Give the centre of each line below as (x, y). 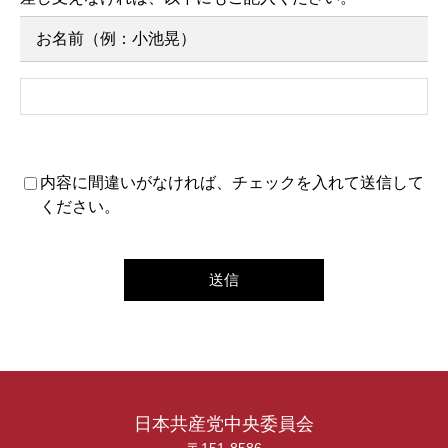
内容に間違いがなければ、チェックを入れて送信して (232, 182)
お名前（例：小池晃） (116, 38)
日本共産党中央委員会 (224, 424)
